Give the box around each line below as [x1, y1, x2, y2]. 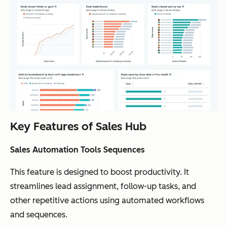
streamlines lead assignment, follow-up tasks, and [10, 181, 196, 192]
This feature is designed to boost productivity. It [10, 167, 189, 177]
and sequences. [10, 210, 67, 220]
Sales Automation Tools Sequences [10, 145, 145, 155]
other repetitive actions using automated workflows [10, 196, 204, 206]
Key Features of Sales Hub [10, 120, 146, 134]
